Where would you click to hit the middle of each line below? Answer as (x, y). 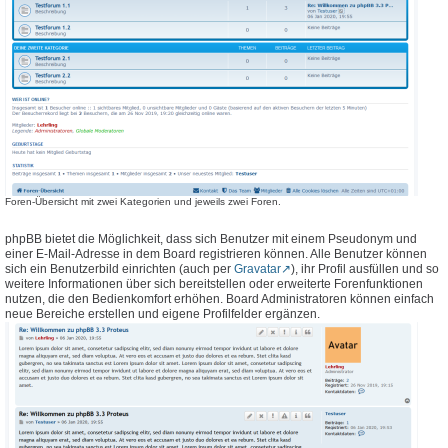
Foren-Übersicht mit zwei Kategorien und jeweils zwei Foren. (143, 201)
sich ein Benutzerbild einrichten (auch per (119, 269)
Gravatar (257, 269)
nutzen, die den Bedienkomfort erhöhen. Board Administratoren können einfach (219, 299)
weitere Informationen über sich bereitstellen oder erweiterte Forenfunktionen (214, 284)
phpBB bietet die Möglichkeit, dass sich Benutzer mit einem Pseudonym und (211, 239)
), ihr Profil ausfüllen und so (365, 269)
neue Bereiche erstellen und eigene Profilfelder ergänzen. (162, 314)
